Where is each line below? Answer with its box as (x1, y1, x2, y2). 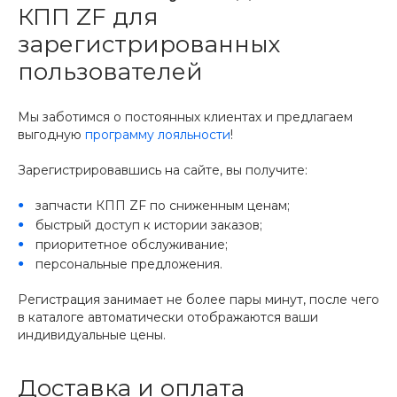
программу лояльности (85, 126, 230, 143)
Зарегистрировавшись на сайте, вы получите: (18, 161, 307, 178)
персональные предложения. (35, 255, 222, 272)
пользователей (18, 57, 203, 86)
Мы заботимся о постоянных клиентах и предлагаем (18, 108, 353, 125)
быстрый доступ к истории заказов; (35, 216, 262, 233)
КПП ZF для (18, 2, 159, 31)
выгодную (18, 126, 85, 143)
